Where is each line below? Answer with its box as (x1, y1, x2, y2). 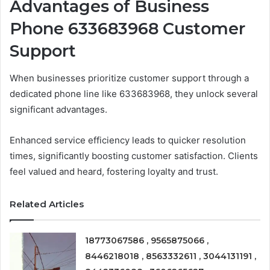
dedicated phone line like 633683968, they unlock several (10, 87, 258, 99)
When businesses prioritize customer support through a (10, 72, 249, 84)
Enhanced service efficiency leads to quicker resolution (10, 134, 246, 146)
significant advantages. (10, 103, 107, 115)
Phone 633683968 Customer (10, 19, 245, 39)
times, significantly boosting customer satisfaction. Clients (10, 149, 258, 162)
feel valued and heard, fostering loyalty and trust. (10, 165, 218, 177)
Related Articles (10, 198, 84, 210)
